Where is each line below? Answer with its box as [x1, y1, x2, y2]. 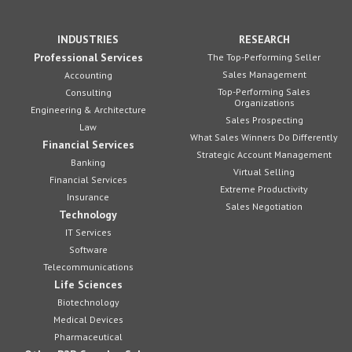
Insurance [67, 191, 109, 203]
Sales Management [222, 68, 306, 80]
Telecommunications [42, 261, 134, 273]
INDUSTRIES [57, 32, 119, 46]
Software [68, 244, 108, 255]
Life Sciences [53, 277, 123, 291]
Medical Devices [53, 313, 123, 325]
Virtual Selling [233, 166, 295, 178]
